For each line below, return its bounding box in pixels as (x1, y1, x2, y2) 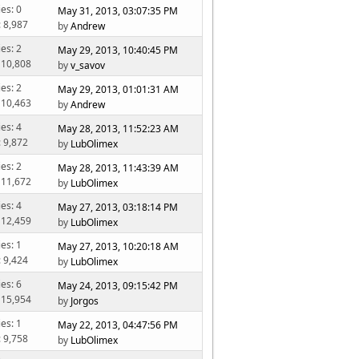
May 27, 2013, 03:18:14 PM (58, 200, 179, 214)
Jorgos (71, 293, 99, 308)
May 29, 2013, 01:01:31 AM (58, 82, 179, 96)
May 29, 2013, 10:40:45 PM (58, 42, 179, 57)
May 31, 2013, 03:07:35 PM (58, 3, 179, 18)
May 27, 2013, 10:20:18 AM (58, 239, 179, 253)
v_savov (71, 58, 106, 72)
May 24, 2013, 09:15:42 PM (58, 278, 179, 292)
